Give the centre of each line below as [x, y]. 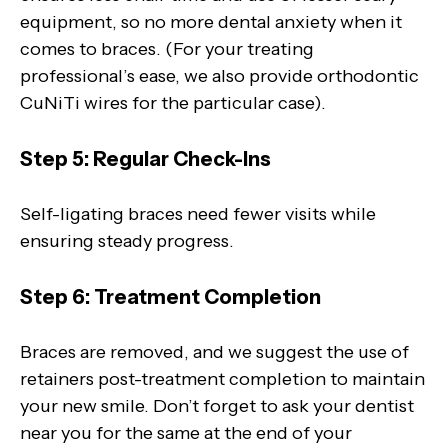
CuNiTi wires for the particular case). [173, 102]
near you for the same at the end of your [186, 432]
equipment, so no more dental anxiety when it [211, 21]
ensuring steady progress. [127, 240]
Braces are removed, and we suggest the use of [214, 351]
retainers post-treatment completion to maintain [222, 378]
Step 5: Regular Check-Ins [145, 158]
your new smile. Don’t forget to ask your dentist [217, 405]
